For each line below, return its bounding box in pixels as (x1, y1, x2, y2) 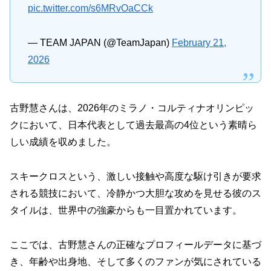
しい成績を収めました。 (10, 137, 116, 148)
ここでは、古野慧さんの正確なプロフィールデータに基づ (10, 239, 261, 250)
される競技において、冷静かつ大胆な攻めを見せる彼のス (10, 188, 261, 199)
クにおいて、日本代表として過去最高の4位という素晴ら (10, 120, 257, 131)
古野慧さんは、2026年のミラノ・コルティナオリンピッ (10, 103, 254, 114)
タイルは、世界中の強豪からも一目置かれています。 (10, 205, 242, 216)
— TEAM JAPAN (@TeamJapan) (27, 38, 172, 48)
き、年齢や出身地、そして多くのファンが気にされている (10, 256, 261, 267)
